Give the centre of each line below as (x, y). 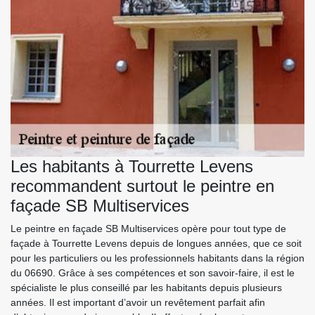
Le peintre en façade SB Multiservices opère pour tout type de (148, 228)
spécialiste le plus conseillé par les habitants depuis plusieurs (146, 287)
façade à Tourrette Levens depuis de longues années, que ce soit (156, 243)
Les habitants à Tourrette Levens (132, 166)
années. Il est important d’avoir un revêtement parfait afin (138, 302)
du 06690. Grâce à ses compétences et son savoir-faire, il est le (153, 272)
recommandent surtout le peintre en (142, 186)
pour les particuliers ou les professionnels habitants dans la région (157, 258)
